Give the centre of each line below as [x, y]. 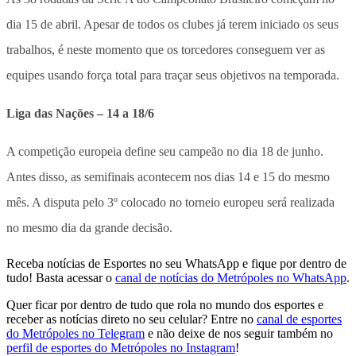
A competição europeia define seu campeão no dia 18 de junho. [165, 151]
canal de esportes [299, 319]
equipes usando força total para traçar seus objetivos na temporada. [173, 75]
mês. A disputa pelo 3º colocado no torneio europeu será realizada [170, 202]
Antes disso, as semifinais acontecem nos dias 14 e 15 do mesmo [168, 176]
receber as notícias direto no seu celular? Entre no [130, 319]
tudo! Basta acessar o [59, 277]
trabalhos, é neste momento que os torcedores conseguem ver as [166, 49]
